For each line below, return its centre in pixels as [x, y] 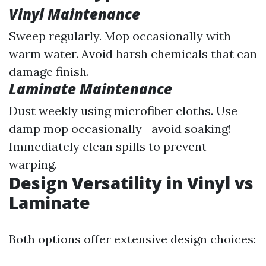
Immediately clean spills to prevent [108, 146]
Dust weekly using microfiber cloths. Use [123, 111]
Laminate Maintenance [91, 89]
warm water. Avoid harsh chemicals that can [133, 54]
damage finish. [49, 72]
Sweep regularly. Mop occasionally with [120, 36]
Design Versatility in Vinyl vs [131, 183]
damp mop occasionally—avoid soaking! [120, 129]
